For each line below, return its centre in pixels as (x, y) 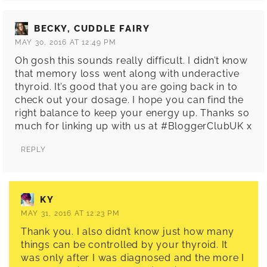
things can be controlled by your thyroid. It (125, 244)
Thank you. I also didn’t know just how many (128, 231)
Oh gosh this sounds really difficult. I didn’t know (131, 60)
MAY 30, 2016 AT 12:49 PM (66, 42)
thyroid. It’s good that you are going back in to (126, 86)
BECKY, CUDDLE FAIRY (92, 28)
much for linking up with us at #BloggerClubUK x (133, 126)
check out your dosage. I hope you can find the (129, 100)
